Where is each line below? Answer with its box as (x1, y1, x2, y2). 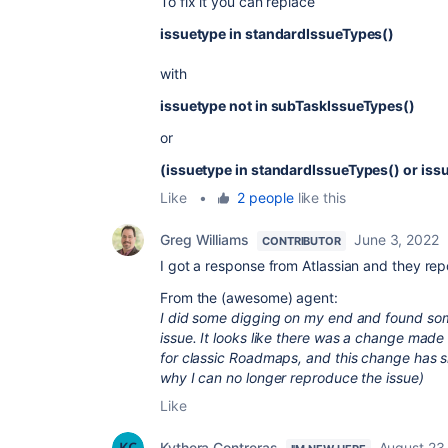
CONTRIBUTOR (261, 234, 341, 248)
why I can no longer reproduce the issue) (160, 369, 424, 386)
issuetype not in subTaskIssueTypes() (160, 97, 415, 114)
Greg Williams (160, 231, 249, 248)
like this (293, 189, 346, 206)
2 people (237, 189, 294, 206)
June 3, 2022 (354, 231, 439, 248)
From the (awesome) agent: (160, 289, 338, 306)
